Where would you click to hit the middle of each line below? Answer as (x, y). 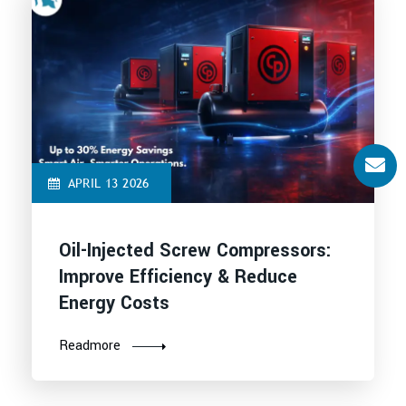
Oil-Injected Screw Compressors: (195, 250)
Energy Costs (114, 303)
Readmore (90, 345)
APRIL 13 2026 (108, 183)
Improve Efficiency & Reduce (178, 276)
